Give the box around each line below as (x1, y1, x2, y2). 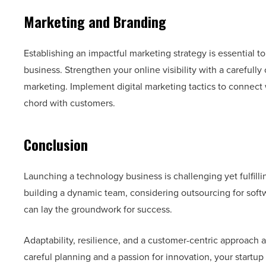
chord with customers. (24, 96, 118, 110)
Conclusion (24, 134, 88, 156)
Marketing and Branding (24, 11, 166, 33)
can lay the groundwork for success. (24, 202, 177, 217)
